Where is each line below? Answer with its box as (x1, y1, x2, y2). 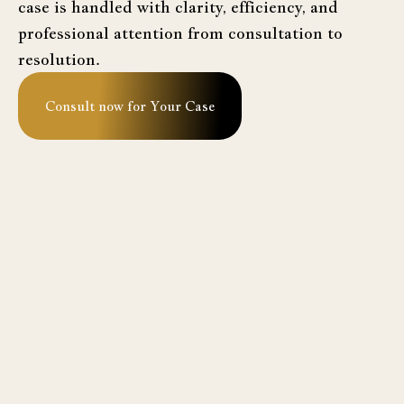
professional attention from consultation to (18, 22, 343, 43)
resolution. (18, 48, 100, 69)
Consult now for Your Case (45, 96, 215, 115)
